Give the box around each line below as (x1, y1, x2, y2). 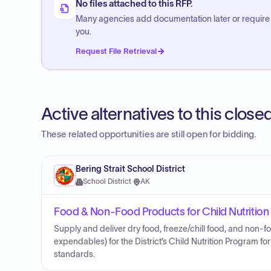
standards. (54, 250, 95, 259)
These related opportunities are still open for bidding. (41, 129, 256, 139)
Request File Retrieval (76, 47, 157, 56)
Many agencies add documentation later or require (76, 15, 270, 24)
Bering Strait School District (76, 165, 185, 174)
